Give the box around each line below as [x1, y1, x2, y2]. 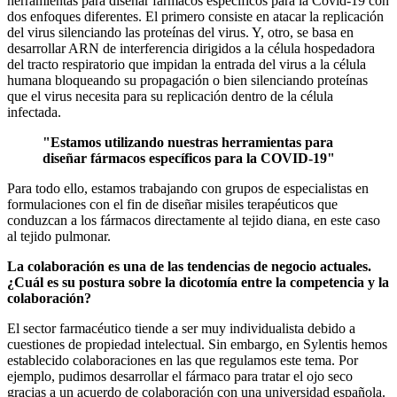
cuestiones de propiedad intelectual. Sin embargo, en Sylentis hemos [7, 336, 387, 352]
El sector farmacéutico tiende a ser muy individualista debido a [7, 320, 355, 336]
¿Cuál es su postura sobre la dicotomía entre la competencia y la [7, 274, 389, 290]
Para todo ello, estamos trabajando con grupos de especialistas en [7, 180, 369, 196]
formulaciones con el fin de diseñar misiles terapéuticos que [7, 196, 338, 212]
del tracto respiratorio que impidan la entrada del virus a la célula [7, 56, 366, 72]
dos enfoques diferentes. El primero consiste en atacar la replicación [7, 8, 384, 24]
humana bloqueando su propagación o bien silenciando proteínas [7, 72, 368, 88]
